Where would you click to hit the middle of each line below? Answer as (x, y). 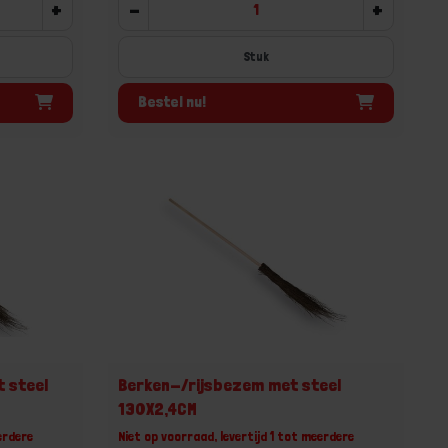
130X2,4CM (158, 408)
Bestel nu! (172, 101)
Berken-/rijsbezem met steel (230, 384)
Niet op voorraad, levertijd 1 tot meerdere (236, 435)
